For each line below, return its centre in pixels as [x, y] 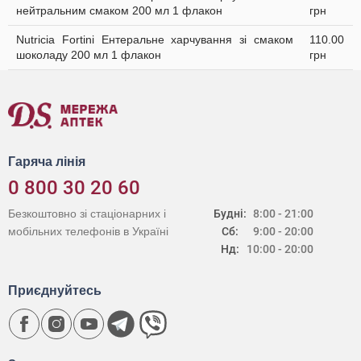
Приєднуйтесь [55, 290]
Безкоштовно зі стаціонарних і [87, 214]
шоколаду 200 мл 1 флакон [89, 55]
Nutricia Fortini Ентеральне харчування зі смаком [155, 39]
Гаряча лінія [47, 162]
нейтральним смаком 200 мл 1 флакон [119, 10]
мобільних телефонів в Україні [88, 231]
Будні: [230, 214]
